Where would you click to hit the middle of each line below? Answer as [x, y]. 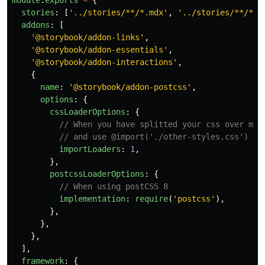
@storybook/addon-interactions [104, 62]
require [151, 199]
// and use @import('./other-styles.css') [154, 137]
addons [35, 25]
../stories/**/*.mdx [118, 13]
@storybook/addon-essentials [99, 50]
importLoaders [90, 149]
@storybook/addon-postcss [130, 87]
